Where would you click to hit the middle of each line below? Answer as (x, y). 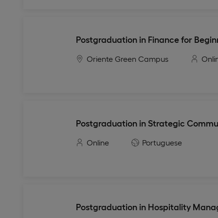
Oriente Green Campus (127, 59)
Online (98, 142)
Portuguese (162, 142)
